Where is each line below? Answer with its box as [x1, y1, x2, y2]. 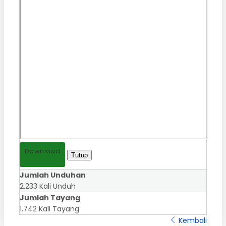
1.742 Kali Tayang [20, 203, 79, 214]
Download [25, 146, 61, 156]
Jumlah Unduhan [20, 169, 86, 180]
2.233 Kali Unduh [20, 181, 76, 191]
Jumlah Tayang [20, 192, 80, 203]
